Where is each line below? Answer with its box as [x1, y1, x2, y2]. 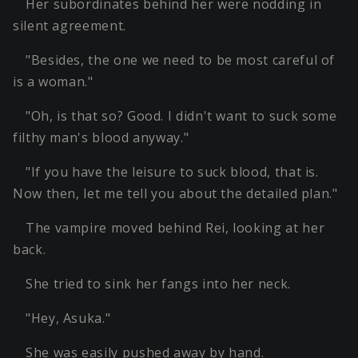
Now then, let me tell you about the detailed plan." [13, 185, 338, 203]
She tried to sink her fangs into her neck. [26, 275, 291, 293]
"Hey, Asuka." [26, 309, 111, 328]
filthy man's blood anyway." [13, 129, 189, 147]
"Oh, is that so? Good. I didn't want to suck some [26, 107, 337, 125]
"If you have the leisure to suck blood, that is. [26, 163, 319, 181]
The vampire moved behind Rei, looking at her [26, 219, 325, 237]
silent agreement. [13, 17, 126, 35]
